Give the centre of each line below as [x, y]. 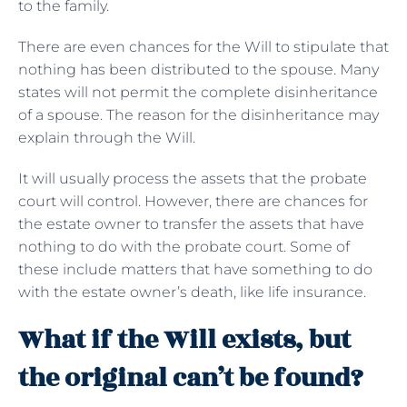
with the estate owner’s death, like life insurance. [194, 293]
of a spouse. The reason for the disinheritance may [199, 115]
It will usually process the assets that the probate [193, 179]
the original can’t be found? [194, 379]
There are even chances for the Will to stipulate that [203, 47]
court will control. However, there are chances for [193, 202]
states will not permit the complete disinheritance [198, 93]
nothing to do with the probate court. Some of [184, 247]
